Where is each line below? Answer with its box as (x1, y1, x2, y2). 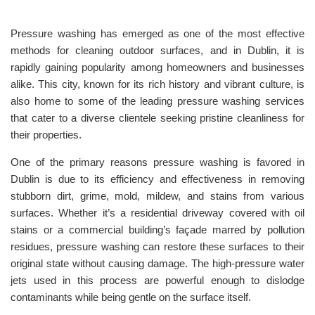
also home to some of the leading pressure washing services (11, 95, 304, 107)
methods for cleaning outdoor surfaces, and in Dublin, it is (11, 44, 304, 56)
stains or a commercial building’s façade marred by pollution (11, 224, 304, 236)
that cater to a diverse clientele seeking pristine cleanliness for (11, 112, 304, 124)
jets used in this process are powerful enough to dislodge (11, 274, 304, 286)
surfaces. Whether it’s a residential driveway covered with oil (11, 207, 304, 219)
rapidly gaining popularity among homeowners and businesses (11, 61, 304, 73)
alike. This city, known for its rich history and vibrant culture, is (11, 78, 304, 90)
